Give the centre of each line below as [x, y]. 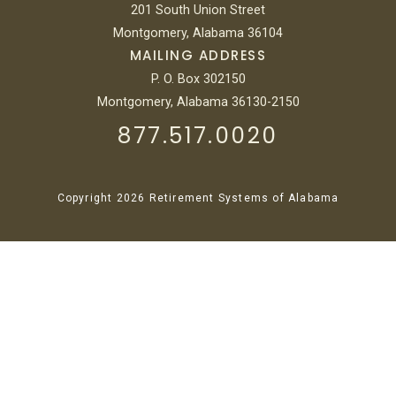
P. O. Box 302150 [198, 78]
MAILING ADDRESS [198, 55]
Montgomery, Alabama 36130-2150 [198, 101]
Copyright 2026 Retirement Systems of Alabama [198, 198]
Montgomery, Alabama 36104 [198, 32]
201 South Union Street [198, 9]
